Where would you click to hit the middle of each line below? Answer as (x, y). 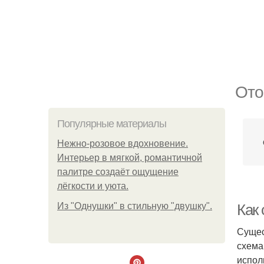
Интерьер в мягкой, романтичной (130, 158)
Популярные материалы (112, 124)
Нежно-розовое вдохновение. (123, 143)
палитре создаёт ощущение (118, 172)
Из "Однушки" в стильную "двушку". (135, 206)
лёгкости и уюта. (93, 186)
